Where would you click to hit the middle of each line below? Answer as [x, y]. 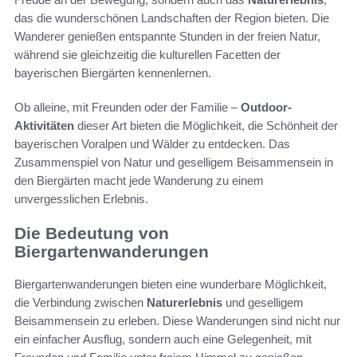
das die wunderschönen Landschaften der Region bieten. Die [172, 18]
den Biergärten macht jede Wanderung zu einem [139, 181]
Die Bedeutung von [92, 233]
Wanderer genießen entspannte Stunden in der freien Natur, [167, 37]
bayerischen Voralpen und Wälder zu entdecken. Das [152, 144]
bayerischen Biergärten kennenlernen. [113, 73]
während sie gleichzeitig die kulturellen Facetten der [147, 55]
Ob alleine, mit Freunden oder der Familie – [127, 108]
